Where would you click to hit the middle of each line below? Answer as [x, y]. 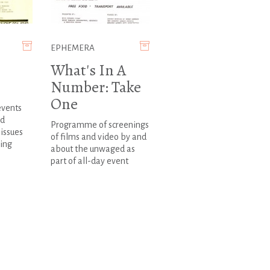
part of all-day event [89, 161]
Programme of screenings [99, 125]
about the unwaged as [93, 149]
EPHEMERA [72, 48]
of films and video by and [98, 137]
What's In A [88, 71]
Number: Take [96, 87]
